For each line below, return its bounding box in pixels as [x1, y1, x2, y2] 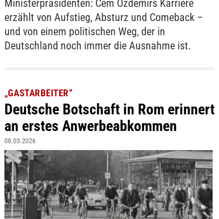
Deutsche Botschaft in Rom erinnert [4, 100, 215, 118]
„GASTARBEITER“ [4, 87, 73, 99]
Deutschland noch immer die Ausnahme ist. [4, 40, 191, 52]
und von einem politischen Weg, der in [4, 25, 165, 38]
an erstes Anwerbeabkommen [4, 117, 177, 134]
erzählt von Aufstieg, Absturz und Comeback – [4, 11, 203, 24]
